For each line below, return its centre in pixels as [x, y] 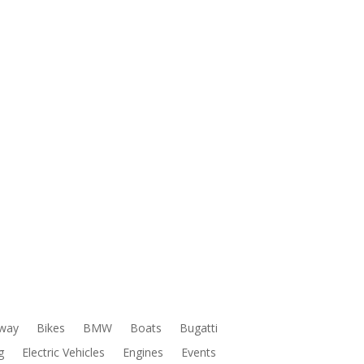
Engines [143, 352]
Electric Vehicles [64, 352]
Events [199, 352]
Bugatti [199, 327]
